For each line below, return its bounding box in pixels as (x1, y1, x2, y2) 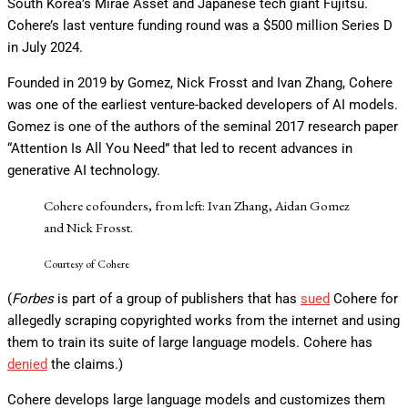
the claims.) (47, 356, 123, 372)
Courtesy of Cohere (44, 256, 129, 271)
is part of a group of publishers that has (54, 291, 301, 307)
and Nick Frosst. (44, 219, 133, 236)
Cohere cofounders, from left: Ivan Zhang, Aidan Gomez (44, 197, 350, 214)
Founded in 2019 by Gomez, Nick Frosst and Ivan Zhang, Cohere (7, 75, 393, 91)
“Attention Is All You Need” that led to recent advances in (7, 140, 352, 157)
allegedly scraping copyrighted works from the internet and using (7, 312, 400, 329)
